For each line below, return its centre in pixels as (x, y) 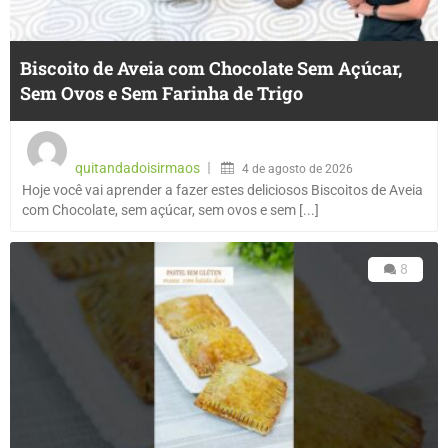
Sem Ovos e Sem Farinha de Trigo (161, 92)
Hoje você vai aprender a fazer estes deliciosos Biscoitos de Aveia (222, 189)
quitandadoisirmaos (137, 167)
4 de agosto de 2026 (297, 168)
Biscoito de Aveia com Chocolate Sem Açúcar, (211, 67)
